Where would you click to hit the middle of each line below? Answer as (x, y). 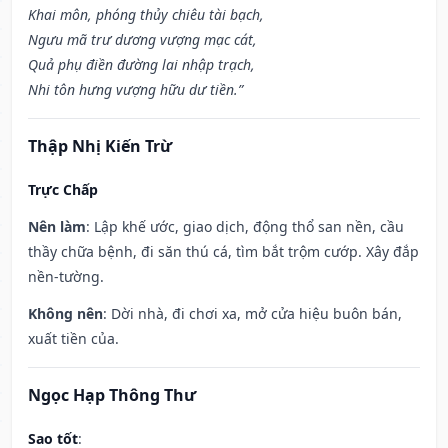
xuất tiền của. (73, 339)
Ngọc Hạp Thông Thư (112, 395)
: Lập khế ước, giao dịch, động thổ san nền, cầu (245, 227)
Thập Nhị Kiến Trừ (100, 146)
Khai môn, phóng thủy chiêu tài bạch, (146, 15)
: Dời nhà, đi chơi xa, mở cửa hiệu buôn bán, (252, 314)
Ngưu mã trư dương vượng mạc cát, (142, 40)
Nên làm (57, 227)
